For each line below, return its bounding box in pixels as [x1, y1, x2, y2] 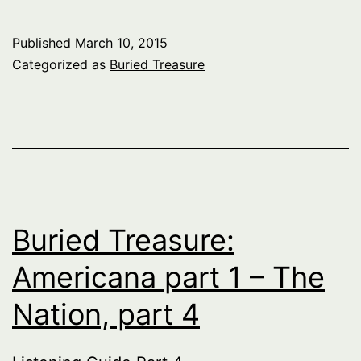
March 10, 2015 [75, 34, 168, 51]
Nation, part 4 [12, 296, 200, 332]
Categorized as [12, 56, 110, 73]
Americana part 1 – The [12, 259, 325, 295]
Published [12, 34, 75, 51]
